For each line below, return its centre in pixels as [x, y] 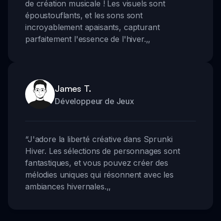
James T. [73, 88]
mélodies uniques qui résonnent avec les [99, 174]
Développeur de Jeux [94, 101]
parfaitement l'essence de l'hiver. [86, 39]
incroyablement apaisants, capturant [92, 27]
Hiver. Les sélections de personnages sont [103, 151]
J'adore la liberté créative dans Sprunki [100, 139]
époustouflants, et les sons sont [84, 15]
